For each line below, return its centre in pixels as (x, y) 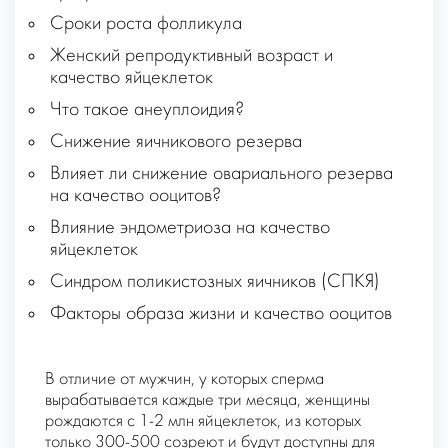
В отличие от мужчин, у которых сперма (184, 380)
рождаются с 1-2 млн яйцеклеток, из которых (203, 422)
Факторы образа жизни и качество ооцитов (221, 314)
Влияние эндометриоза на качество (190, 228)
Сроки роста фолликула (146, 24)
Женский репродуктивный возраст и (191, 56)
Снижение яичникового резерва (176, 142)
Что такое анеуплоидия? (147, 110)
